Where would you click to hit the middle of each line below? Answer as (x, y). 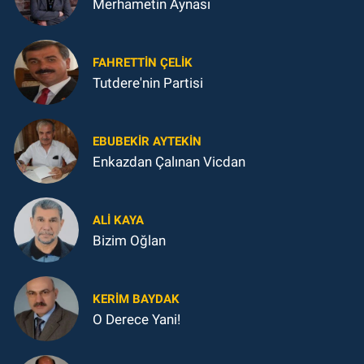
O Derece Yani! (136, 319)
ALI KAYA (118, 220)
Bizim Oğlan (129, 240)
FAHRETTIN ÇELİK (143, 62)
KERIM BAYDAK (136, 299)
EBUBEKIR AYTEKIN (147, 141)
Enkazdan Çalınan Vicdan (169, 161)
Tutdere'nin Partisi (148, 82)
